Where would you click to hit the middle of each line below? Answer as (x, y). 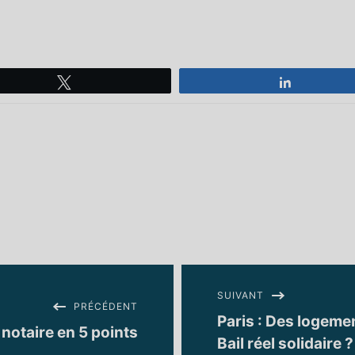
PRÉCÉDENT (106, 306)
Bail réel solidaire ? (285, 344)
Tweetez (101, 82)
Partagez (322, 82)
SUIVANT (240, 295)
